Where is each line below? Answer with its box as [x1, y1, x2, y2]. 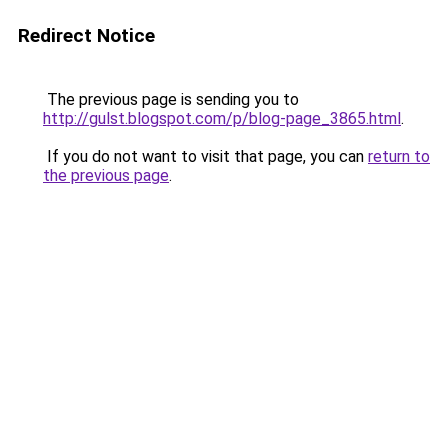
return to [368, 147, 430, 166]
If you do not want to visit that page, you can [43, 147, 368, 166]
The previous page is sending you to [43, 90, 299, 109]
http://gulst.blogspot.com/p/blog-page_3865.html [43, 109, 401, 128]
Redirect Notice [18, 24, 155, 47]
